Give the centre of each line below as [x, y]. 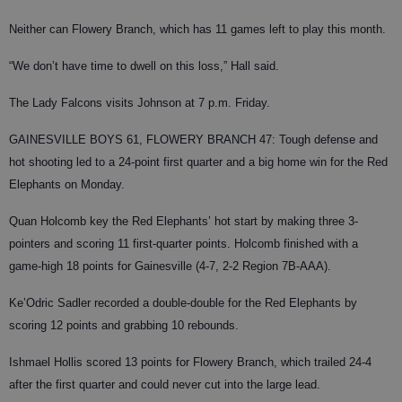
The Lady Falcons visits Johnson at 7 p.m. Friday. [140, 103]
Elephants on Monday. [67, 184]
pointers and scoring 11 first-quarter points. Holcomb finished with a [184, 244]
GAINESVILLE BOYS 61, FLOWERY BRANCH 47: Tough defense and [193, 140]
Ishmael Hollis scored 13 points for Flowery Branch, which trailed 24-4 [190, 362]
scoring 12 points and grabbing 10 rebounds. [124, 325]
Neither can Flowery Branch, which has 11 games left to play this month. [197, 29]
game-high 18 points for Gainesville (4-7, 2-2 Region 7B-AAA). [170, 266]
